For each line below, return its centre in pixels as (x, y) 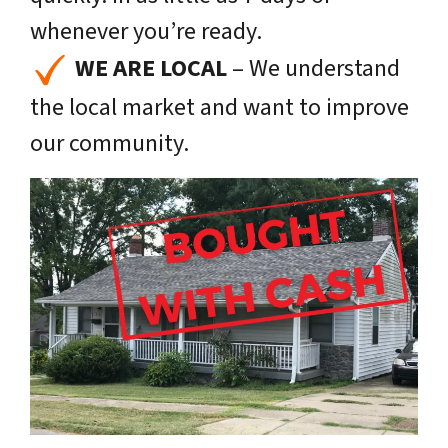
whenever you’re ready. (146, 31)
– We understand (313, 68)
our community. (109, 143)
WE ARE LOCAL (151, 68)
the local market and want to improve (219, 107)
